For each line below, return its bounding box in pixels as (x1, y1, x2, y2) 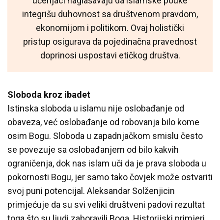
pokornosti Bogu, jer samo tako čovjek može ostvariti (7, 171, 213, 182)
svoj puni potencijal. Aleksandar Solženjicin (7, 185, 175, 196)
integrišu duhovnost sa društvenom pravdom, (22, 8, 198, 19)
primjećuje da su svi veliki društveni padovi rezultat (7, 199, 205, 210)
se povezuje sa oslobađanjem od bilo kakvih (7, 144, 179, 155)
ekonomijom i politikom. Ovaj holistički (36, 22, 184, 33)
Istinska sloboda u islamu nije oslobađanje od (7, 103, 184, 113)
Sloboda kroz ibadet (7, 89, 90, 100)
